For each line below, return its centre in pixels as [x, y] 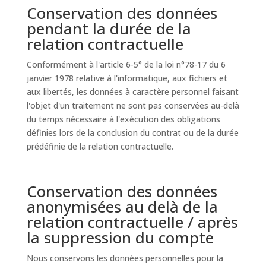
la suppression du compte [120, 237]
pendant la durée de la [109, 28]
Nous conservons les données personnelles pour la [125, 258]
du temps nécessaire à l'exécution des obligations [123, 119]
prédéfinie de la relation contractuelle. [100, 146]
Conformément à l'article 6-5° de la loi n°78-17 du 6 [126, 64]
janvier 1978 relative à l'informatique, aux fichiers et [127, 78]
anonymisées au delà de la [122, 207]
